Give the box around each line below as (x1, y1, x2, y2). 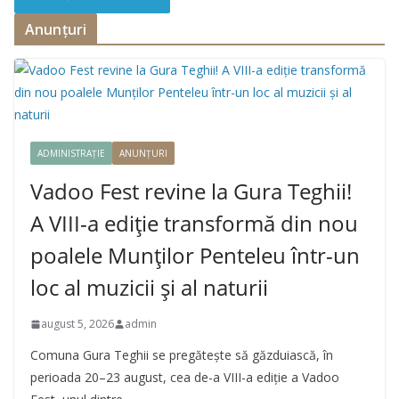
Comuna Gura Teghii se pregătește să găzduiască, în (30, 346, 333, 363)
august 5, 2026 (41, 316, 114, 331)
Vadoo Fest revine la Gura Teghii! (30, 176, 352, 206)
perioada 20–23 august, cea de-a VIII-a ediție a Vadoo (30, 369, 339, 386)
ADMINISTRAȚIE (37, 147, 105, 159)
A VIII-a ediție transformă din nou (30, 208, 358, 238)
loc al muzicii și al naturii (30, 273, 268, 302)
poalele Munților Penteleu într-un (30, 240, 360, 270)
